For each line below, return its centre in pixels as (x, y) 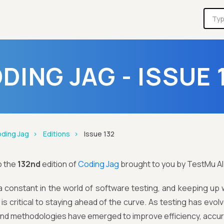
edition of (59, 164)
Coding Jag (98, 164)
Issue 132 (99, 134)
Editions (56, 134)
